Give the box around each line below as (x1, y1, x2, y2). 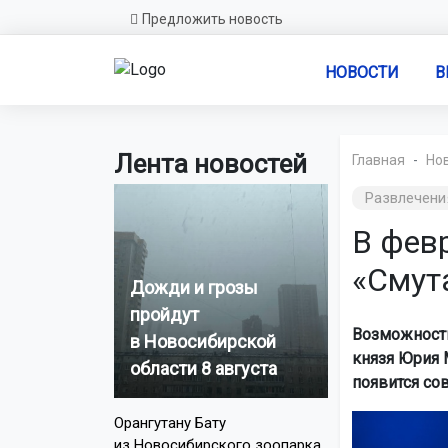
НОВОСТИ (324, 62, 399, 82)
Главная (351, 152, 405, 168)
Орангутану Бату (114, 413, 226, 432)
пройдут (130, 303, 199, 325)
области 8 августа (130, 357, 277, 379)
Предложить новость (142, 11, 283, 27)
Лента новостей (114, 149, 307, 179)
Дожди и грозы (130, 276, 258, 298)
